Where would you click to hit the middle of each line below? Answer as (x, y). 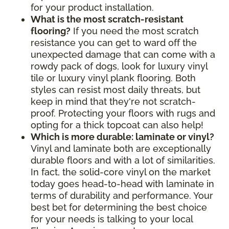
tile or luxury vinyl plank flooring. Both (113, 78)
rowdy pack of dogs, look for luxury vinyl (119, 66)
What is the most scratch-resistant (107, 19)
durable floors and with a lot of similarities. (123, 161)
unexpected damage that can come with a (123, 55)
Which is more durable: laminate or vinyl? (122, 137)
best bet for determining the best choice (119, 208)
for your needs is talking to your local (112, 219)
